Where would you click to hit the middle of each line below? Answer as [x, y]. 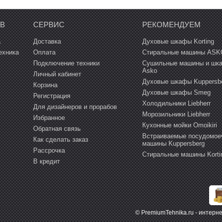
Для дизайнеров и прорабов [75, 107]
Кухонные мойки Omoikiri [179, 125]
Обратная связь [57, 129]
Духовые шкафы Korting [178, 42]
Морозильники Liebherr [176, 114]
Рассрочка [49, 151]
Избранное [49, 118]
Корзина [45, 85]
